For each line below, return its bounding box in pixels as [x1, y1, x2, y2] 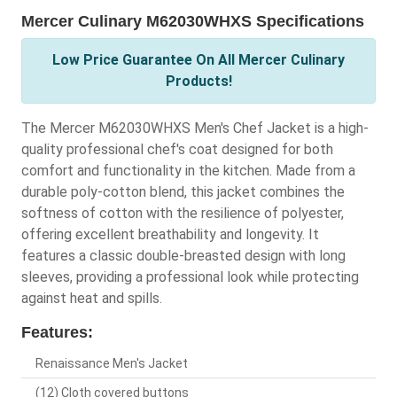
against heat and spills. [21, 290, 162, 307]
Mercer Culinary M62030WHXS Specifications [21, 12, 364, 31]
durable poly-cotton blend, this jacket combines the [21, 183, 345, 201]
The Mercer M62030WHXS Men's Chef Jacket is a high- [21, 120, 369, 137]
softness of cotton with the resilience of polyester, [21, 205, 344, 222]
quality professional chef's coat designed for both [21, 141, 333, 159]
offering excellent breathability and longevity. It [21, 226, 319, 244]
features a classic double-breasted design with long [21, 247, 346, 265]
